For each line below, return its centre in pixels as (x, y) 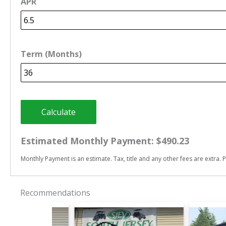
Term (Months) (51, 54)
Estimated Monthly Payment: (89, 140)
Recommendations (55, 192)
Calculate (59, 112)
